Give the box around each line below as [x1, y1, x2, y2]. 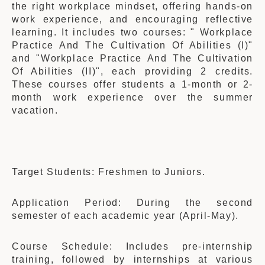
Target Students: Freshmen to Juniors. [12, 167, 206, 177]
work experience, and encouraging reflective [12, 14, 253, 24]
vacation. [12, 105, 59, 115]
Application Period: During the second [12, 198, 253, 208]
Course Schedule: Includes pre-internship [12, 241, 253, 251]
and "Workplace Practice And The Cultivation [12, 53, 253, 63]
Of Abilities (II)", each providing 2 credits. [12, 66, 253, 76]
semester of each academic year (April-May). [12, 211, 239, 221]
